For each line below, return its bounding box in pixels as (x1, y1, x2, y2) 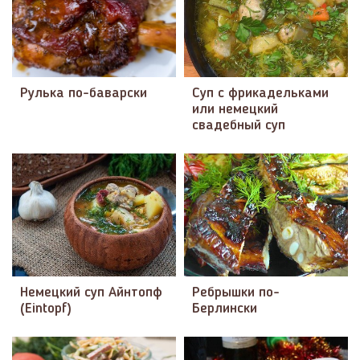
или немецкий (192, 102, 278, 117)
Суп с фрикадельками (192, 86, 329, 100)
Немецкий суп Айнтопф (20, 285, 162, 300)
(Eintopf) (20, 301, 72, 316)
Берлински (192, 301, 257, 316)
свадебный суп (192, 118, 285, 133)
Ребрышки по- (192, 285, 280, 300)
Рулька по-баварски (20, 86, 147, 100)
